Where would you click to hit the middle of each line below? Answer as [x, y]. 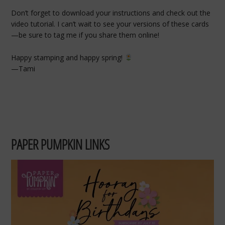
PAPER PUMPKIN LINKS [61, 144]
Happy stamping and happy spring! [68, 57]
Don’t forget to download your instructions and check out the [111, 13]
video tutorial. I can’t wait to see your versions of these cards [110, 24]
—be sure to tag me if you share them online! [85, 35]
